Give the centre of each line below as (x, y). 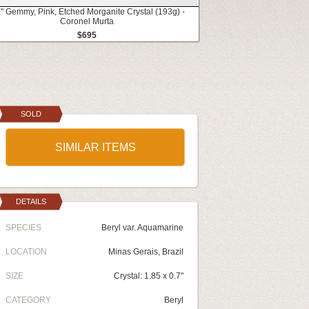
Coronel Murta (87, 21)
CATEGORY (28, 300)
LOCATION (26, 252)
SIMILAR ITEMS (95, 147)
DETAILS (31, 201)
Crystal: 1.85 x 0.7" (149, 276)
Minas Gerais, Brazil (146, 252)
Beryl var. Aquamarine (142, 228)
